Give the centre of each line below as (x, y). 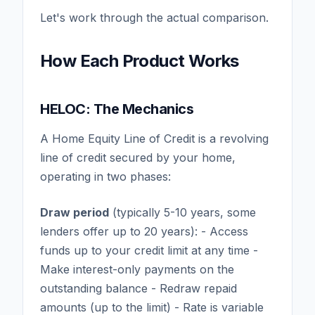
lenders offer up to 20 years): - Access (144, 231)
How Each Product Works (140, 60)
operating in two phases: (105, 176)
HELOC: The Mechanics (117, 109)
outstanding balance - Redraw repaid (139, 288)
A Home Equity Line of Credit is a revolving (154, 138)
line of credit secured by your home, (138, 157)
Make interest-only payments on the (137, 269)
